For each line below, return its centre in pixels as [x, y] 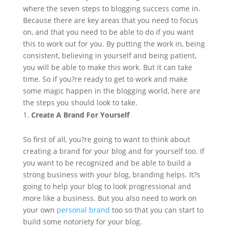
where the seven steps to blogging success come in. [111, 9]
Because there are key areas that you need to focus [110, 20]
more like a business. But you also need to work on [110, 198]
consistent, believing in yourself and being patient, [109, 56]
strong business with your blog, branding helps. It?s [111, 175]
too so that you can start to [156, 210]
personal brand [83, 210]
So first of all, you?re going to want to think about [106, 140]
